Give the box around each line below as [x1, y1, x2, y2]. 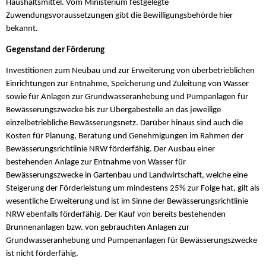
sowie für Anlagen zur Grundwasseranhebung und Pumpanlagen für [6, 92, 248, 102]
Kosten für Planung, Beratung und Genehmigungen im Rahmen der [6, 131, 243, 141]
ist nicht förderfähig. [6, 249, 78, 258]
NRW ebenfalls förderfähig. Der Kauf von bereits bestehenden [6, 210, 226, 219]
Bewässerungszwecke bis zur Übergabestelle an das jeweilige [6, 105, 221, 115]
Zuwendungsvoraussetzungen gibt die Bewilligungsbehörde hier [6, 11, 233, 21]
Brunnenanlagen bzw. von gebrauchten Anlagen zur [6, 223, 189, 232]
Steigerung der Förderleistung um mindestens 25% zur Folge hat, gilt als [6, 183, 259, 193]
